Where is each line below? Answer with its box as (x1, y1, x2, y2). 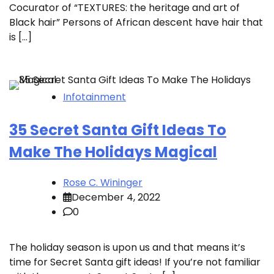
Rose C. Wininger (63, 176, 143, 190)
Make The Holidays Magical (9, 142, 217, 163)
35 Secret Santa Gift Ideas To (9, 120, 226, 141)
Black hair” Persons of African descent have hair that (9, 15, 263, 30)
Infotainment (63, 90, 126, 105)
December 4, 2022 (72, 190, 160, 205)
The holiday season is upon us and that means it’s (9, 240, 245, 255)
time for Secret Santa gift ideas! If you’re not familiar (9, 255, 261, 270)
